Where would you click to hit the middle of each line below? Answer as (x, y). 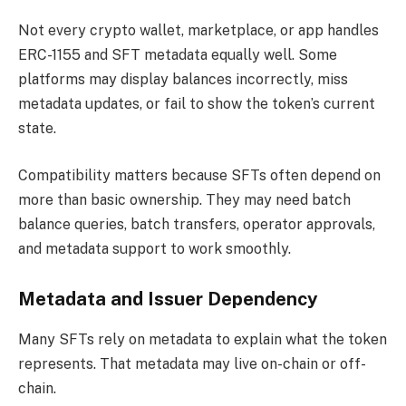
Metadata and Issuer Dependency (168, 300)
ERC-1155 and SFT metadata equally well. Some (178, 55)
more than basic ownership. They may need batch (184, 199)
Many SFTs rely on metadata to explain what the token (203, 339)
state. (37, 129)
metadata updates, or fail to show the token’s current (197, 104)
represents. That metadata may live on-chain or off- (192, 363)
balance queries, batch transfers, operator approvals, (197, 224)
